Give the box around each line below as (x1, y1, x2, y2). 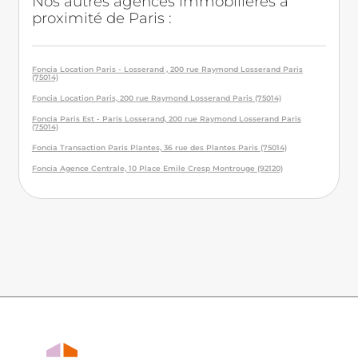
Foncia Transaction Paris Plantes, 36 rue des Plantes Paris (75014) (31, 143, 287, 153)
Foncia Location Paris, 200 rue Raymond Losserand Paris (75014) (31, 93, 281, 103)
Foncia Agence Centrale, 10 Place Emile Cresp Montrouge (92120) (31, 164, 283, 173)
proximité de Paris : (31, 9, 172, 28)
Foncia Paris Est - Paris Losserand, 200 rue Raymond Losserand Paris (31, 114, 301, 124)
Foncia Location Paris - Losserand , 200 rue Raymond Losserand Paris (31, 65, 303, 74)
